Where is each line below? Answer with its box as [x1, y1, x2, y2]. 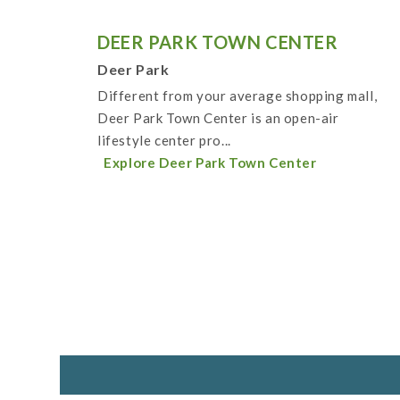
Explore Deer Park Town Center [104, 154, 317, 171]
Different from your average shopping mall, [96, 87, 378, 104]
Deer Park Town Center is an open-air [96, 110, 339, 127]
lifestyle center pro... [96, 132, 231, 149]
